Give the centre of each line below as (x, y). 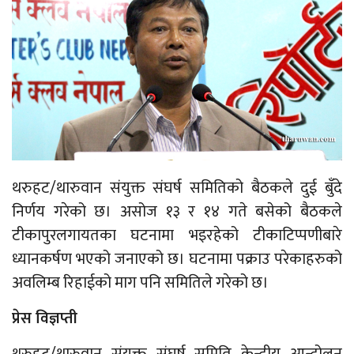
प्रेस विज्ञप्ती (45, 318)
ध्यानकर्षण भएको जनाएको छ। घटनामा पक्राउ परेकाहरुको (177, 259)
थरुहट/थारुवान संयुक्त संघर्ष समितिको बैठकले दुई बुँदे (177, 188)
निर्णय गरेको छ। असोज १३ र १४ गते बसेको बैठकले (177, 211)
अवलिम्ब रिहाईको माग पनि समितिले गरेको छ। (140, 282)
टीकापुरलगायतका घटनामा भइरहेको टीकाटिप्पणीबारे (177, 235)
